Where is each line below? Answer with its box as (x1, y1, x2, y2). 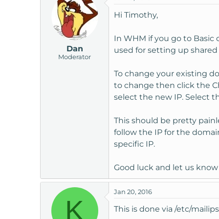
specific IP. (114, 139, 155, 149)
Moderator (58, 52, 91, 61)
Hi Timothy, (114, 10, 158, 20)
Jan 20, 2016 (114, 187, 152, 196)
